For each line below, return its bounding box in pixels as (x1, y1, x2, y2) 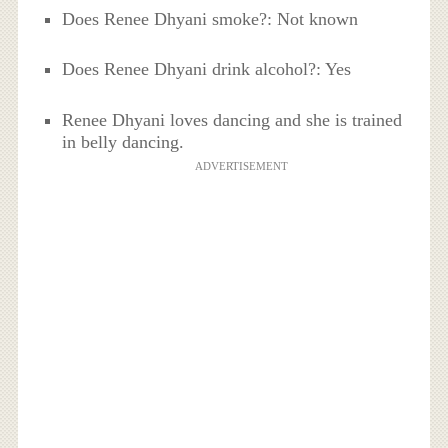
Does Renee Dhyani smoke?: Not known (62, 9, 359, 30)
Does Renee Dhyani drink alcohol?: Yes (62, 59, 352, 80)
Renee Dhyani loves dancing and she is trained (62, 109, 403, 130)
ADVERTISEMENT (194, 159, 288, 172)
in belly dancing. (62, 131, 185, 152)
